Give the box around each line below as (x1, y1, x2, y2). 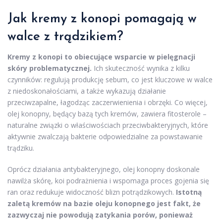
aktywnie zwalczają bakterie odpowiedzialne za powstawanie (7, 132, 203, 142)
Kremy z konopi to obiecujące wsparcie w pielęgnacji (7, 52, 195, 62)
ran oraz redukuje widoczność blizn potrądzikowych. (7, 187, 176, 197)
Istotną (176, 187, 202, 197)
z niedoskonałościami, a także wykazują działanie (7, 86, 166, 96)
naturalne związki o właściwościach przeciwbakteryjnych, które (7, 120, 208, 130)
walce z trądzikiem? (7, 30, 123, 44)
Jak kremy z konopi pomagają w (7, 12, 197, 26)
